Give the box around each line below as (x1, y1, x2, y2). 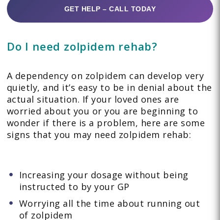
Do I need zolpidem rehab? (6, 38, 158, 54)
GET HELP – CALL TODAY (64, 4, 156, 13)
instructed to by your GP (19, 180, 130, 192)
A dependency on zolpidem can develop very (6, 69, 204, 82)
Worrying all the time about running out (19, 197, 200, 209)
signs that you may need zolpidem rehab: (6, 128, 192, 140)
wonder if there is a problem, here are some (6, 116, 205, 129)
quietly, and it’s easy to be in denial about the (6, 81, 212, 93)
